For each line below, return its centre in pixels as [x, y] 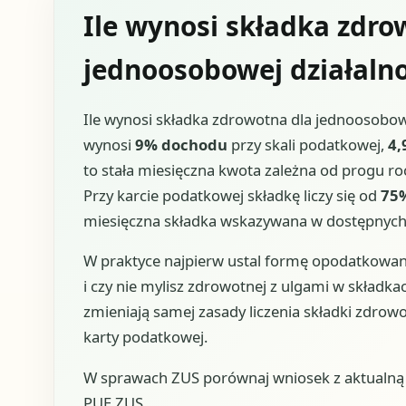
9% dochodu [181, 144]
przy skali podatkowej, [307, 144]
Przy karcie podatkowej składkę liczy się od [232, 195]
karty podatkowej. [145, 337]
